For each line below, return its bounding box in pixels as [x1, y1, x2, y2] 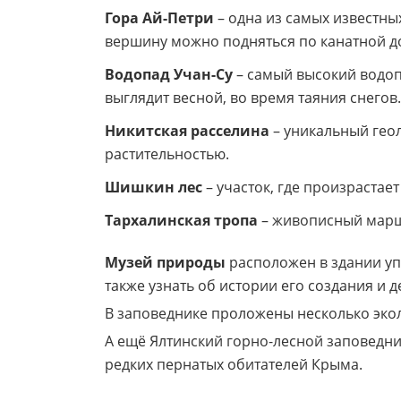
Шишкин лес [105, 176, 202, 197]
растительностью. [105, 143, 229, 164]
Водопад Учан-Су [105, 64, 233, 84]
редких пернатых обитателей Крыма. [105, 354, 363, 374]
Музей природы [105, 252, 226, 272]
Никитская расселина [105, 120, 269, 141]
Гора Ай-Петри [105, 7, 214, 28]
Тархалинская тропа [105, 209, 258, 230]
